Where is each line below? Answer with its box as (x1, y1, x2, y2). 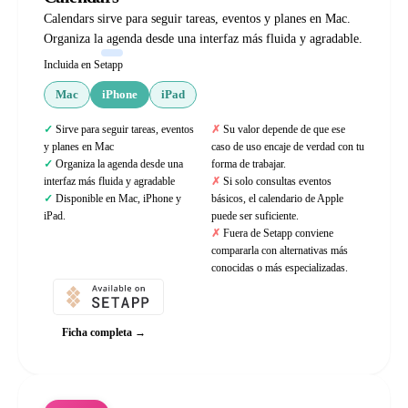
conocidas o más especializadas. (211, 261, 348, 274)
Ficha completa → (62, 326, 146, 339)
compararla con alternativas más (211, 244, 348, 257)
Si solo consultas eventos (223, 175, 331, 188)
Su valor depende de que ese (223, 123, 345, 136)
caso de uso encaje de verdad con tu (211, 140, 364, 153)
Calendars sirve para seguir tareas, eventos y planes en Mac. (44, 12, 351, 25)
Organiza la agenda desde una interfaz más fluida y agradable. (44, 32, 362, 46)
